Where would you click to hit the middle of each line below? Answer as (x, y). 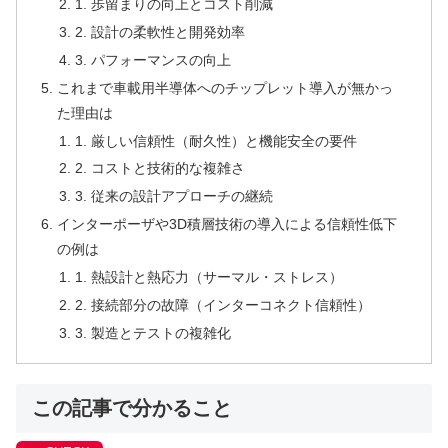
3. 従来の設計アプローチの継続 (173, 196)
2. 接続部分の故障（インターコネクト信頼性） (222, 304)
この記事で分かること (132, 408)
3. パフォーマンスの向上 (152, 59)
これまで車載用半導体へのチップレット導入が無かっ (225, 87)
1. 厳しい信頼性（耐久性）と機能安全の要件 (215, 140)
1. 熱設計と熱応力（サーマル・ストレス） (208, 277)
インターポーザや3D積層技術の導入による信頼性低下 (227, 224)
